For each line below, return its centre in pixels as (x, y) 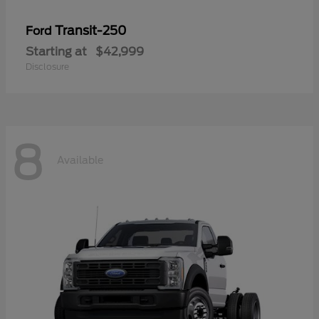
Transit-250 (91, 30)
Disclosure (47, 66)
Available (80, 161)
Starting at (56, 51)
